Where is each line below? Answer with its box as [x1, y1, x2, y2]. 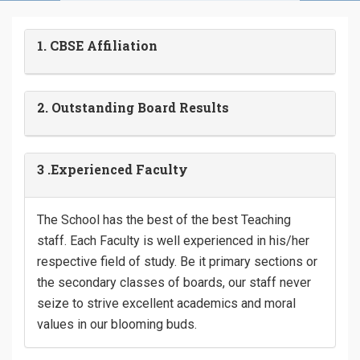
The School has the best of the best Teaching [37, 212, 291, 227]
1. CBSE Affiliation [37, 37, 157, 54]
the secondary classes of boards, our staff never [37, 275, 311, 290]
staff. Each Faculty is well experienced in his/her [37, 233, 309, 248]
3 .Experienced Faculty [37, 161, 188, 178]
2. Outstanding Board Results [37, 99, 229, 116]
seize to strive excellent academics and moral [37, 296, 296, 311]
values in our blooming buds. [37, 317, 197, 332]
